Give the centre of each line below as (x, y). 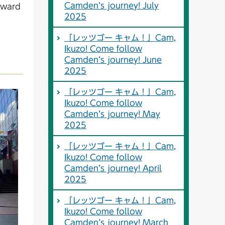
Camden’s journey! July (111, 6)
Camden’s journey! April (113, 168)
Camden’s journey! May (112, 114)
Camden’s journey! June (113, 60)
